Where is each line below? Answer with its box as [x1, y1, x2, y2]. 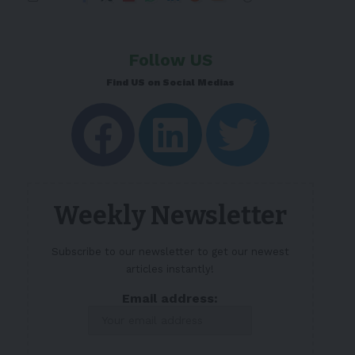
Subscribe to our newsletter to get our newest [51, 246, 289, 258]
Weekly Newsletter [53, 200, 288, 231]
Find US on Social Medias [105, 77, 235, 88]
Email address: [122, 291, 219, 306]
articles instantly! [126, 263, 215, 275]
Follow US [128, 50, 212, 70]
